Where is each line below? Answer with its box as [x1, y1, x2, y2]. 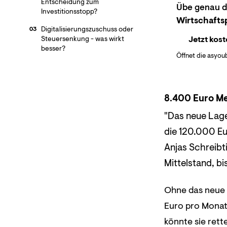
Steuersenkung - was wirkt [41, 34, 124, 44]
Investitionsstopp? [41, 7, 97, 16]
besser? [41, 44, 65, 53]
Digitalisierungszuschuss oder [41, 24, 133, 34]
